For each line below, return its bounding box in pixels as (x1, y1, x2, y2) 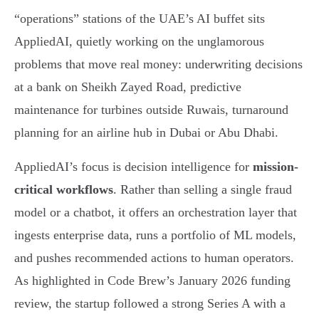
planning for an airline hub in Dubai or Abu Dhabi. (14, 125, 278, 140)
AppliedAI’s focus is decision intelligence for (14, 159, 253, 174)
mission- (253, 159, 298, 174)
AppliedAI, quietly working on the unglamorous (14, 33, 264, 48)
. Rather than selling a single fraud (113, 182, 292, 197)
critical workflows (14, 182, 113, 197)
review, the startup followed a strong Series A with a (14, 296, 286, 310)
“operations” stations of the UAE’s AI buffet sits (14, 11, 265, 26)
